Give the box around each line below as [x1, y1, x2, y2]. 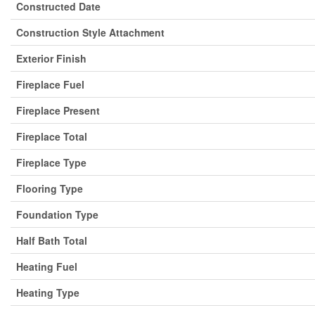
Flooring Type [16, 181, 83, 195]
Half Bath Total [16, 233, 87, 247]
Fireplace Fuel [16, 77, 84, 91]
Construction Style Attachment [16, 25, 165, 39]
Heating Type [16, 285, 79, 300]
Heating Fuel [16, 259, 77, 274]
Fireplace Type [16, 155, 86, 169]
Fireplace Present [16, 103, 100, 117]
